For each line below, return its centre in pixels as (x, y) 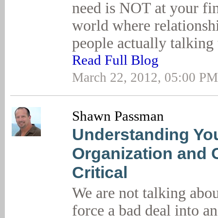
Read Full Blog (115, 60)
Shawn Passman (118, 116)
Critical (100, 172)
